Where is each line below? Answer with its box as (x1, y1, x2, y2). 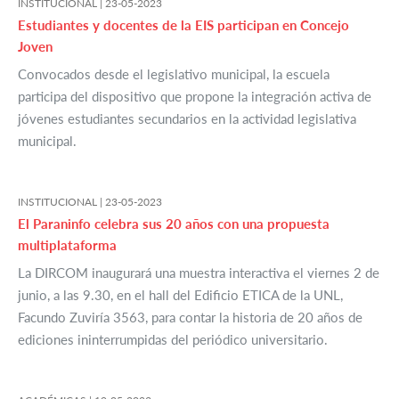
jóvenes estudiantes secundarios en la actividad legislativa (18, 110, 356, 127)
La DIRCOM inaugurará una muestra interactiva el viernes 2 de (18, 265, 379, 281)
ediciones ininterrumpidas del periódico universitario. (18, 331, 328, 348)
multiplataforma (18, 237, 117, 254)
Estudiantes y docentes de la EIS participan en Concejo (18, 17, 349, 34)
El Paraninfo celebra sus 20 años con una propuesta (18, 216, 330, 232)
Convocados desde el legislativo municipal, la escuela (18, 66, 330, 83)
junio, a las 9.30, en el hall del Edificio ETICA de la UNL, (18, 287, 343, 304)
